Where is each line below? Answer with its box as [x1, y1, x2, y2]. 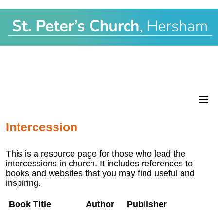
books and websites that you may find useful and [6, 168, 195, 178]
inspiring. [6, 178, 41, 188]
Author [86, 199, 114, 209]
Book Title [9, 199, 51, 209]
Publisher [127, 199, 167, 209]
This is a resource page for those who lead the [6, 148, 185, 159]
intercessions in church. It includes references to [6, 158, 193, 168]
